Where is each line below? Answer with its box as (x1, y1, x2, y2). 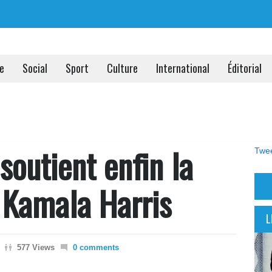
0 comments (73, 243, 119, 252)
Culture (107, 59, 138, 76)
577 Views (17, 243, 55, 252)
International (156, 59, 209, 76)
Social (22, 59, 47, 76)
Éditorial (228, 59, 262, 76)
